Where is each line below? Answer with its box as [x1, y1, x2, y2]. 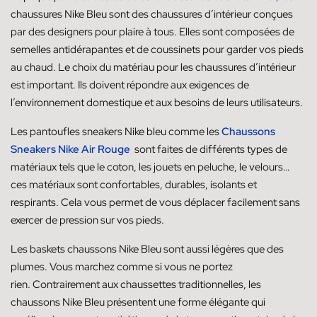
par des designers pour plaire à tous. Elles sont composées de [11, 24, 294, 39]
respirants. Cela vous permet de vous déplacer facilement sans [11, 195, 300, 209]
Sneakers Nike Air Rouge [11, 142, 130, 156]
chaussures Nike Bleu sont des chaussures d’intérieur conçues [11, 6, 293, 21]
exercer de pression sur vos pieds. [11, 212, 164, 227]
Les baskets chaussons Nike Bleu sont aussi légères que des [11, 241, 284, 256]
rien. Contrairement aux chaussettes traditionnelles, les [11, 277, 261, 292]
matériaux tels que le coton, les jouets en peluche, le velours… [11, 159, 290, 174]
